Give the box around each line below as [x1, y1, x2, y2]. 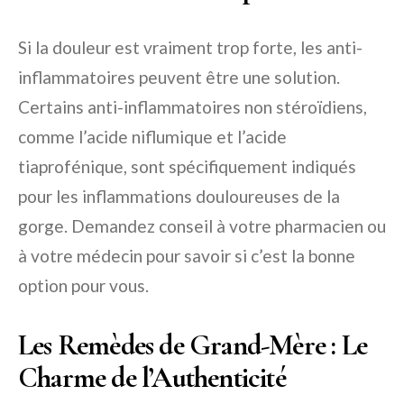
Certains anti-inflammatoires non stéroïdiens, [18, 96, 367, 117]
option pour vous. [18, 274, 149, 296]
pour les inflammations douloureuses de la [18, 185, 340, 207]
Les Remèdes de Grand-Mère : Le [18, 326, 368, 363]
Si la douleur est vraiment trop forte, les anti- [18, 36, 363, 58]
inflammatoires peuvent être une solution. [18, 66, 340, 87]
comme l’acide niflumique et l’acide [18, 125, 287, 147]
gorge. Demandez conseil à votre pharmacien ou [18, 215, 386, 236]
